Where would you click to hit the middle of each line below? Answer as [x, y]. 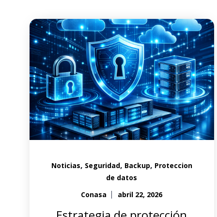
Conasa [94, 194]
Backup [137, 165]
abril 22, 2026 [140, 194]
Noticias [66, 165]
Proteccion [173, 165]
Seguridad [102, 165]
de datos [122, 178]
